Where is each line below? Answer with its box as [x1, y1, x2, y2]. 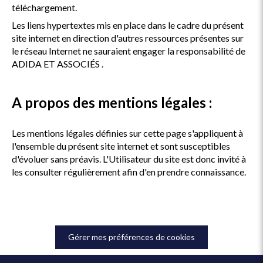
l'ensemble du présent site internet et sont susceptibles [12, 140, 230, 151]
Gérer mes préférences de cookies [68, 232, 195, 242]
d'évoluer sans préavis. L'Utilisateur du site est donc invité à [12, 153, 246, 164]
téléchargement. [12, 2, 77, 13]
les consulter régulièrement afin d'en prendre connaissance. [12, 166, 246, 177]
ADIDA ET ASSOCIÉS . [12, 58, 103, 69]
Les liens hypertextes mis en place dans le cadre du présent [12, 19, 244, 31]
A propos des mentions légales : [12, 94, 212, 111]
